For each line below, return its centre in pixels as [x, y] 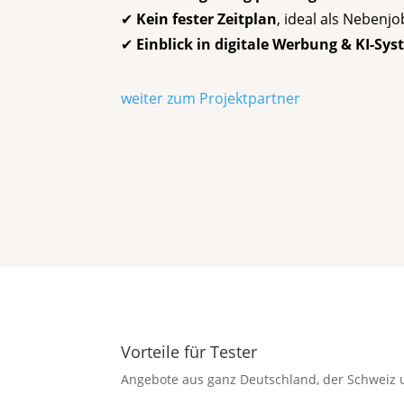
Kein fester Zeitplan [207, 18]
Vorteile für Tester [189, 352]
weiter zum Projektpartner [211, 98]
